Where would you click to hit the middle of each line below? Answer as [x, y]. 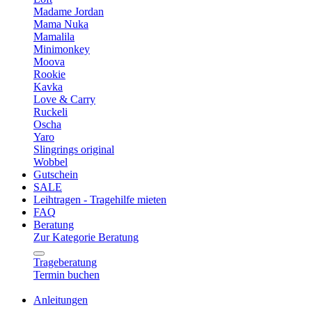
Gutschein [56, 174]
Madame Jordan [69, 11]
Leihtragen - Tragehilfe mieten [100, 200]
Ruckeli [50, 112]
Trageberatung [65, 262]
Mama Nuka [61, 24]
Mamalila [54, 37]
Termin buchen [67, 275]
